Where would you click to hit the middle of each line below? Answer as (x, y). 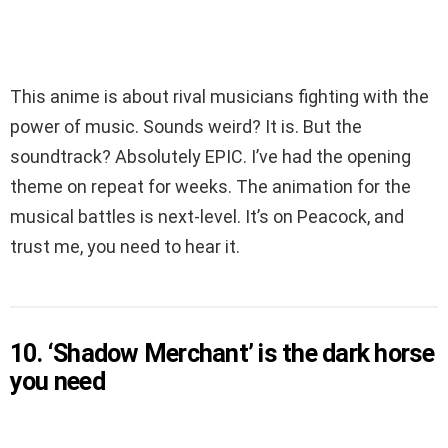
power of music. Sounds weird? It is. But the (186, 127)
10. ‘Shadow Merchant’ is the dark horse (222, 354)
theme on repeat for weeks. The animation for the (210, 187)
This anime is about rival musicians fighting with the (219, 97)
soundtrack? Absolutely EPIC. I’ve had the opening (210, 157)
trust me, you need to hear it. (125, 247)
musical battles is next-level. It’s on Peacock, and (207, 217)
